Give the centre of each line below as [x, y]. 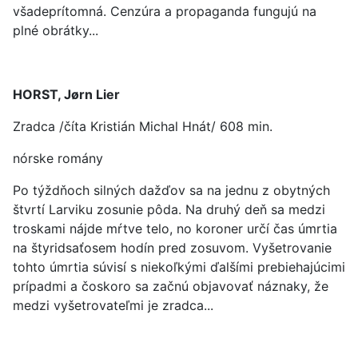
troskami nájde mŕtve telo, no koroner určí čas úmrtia [175, 229]
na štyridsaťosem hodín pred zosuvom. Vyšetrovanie [172, 248]
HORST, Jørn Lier [66, 94]
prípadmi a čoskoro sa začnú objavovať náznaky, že [171, 286]
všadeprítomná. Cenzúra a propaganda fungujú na [165, 11]
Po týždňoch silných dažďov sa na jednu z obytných [171, 190]
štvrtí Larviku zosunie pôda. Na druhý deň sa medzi [169, 209]
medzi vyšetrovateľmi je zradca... [113, 305]
